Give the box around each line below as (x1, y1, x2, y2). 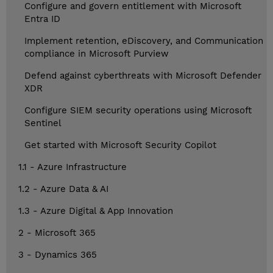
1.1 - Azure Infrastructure (18, 161, 127, 173)
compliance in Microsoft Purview (24, 48, 169, 60)
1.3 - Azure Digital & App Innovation (18, 205, 173, 217)
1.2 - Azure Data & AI (18, 183, 108, 195)
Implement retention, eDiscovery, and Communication (24, 35, 263, 47)
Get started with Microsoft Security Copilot (24, 140, 216, 151)
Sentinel (24, 118, 62, 129)
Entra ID (24, 13, 60, 25)
